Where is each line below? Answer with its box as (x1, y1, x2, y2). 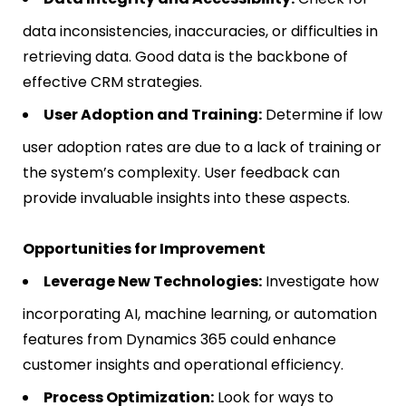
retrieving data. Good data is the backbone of (23, 46, 348, 68)
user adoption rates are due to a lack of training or (23, 137, 382, 159)
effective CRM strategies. (23, 72, 202, 93)
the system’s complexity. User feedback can (23, 162, 340, 184)
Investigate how (262, 271, 379, 293)
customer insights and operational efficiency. (23, 354, 343, 376)
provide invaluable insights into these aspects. (23, 188, 350, 209)
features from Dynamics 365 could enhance (23, 329, 336, 351)
